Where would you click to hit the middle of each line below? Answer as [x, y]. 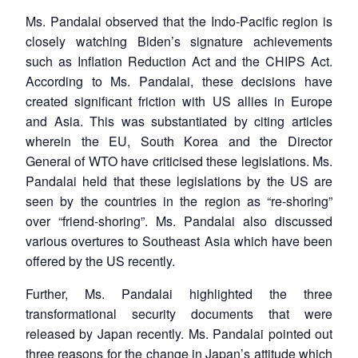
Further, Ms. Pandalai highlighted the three [179, 293]
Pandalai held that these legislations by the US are [179, 181]
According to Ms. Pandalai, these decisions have [179, 81]
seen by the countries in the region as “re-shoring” [179, 201]
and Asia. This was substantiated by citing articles [179, 121]
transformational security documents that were [179, 313]
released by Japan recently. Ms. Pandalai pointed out [179, 333]
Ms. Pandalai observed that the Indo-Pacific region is [179, 21]
